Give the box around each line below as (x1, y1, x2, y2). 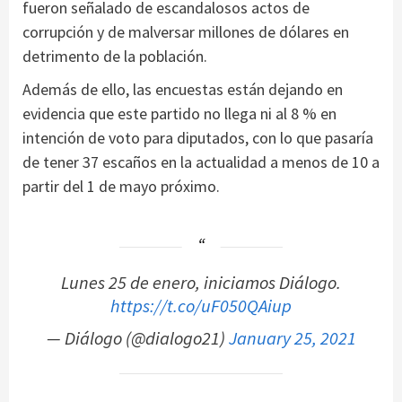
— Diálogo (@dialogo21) (46, 327, 229, 351)
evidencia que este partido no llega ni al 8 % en (22, 103, 336, 125)
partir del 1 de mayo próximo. (22, 176, 220, 197)
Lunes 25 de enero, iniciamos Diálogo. (61, 271, 341, 295)
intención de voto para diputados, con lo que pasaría (22, 127, 373, 149)
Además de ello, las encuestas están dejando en (22, 79, 343, 100)
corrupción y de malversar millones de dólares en (22, 22, 349, 43)
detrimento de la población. (22, 46, 207, 67)
